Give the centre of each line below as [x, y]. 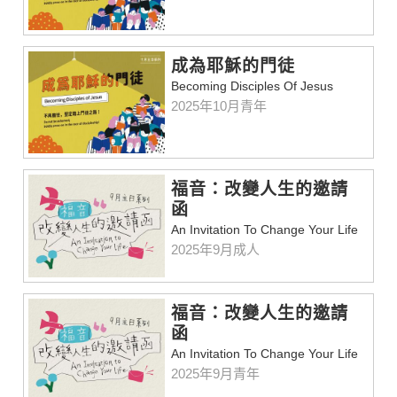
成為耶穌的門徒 [234, 66]
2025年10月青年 [219, 106]
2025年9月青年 [216, 373]
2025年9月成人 [216, 250]
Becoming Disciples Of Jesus [253, 86]
